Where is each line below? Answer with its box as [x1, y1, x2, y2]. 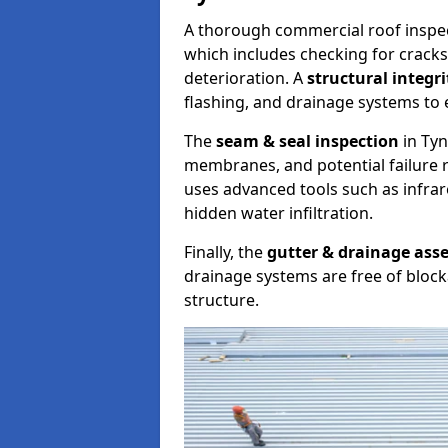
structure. [184, 289, 259, 311]
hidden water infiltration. [184, 202, 373, 224]
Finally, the [184, 241, 267, 263]
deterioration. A [184, 67, 307, 89]
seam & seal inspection [216, 130, 399, 152]
